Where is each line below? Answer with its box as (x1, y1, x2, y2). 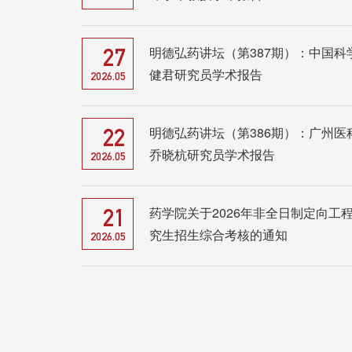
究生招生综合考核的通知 (149, 225, 288, 244)
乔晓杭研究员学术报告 (149, 145, 275, 163)
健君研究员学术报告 (149, 64, 262, 83)
